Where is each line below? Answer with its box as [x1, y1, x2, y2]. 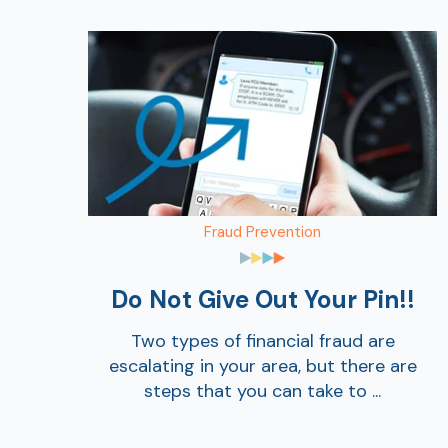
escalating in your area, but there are [108, 353, 417, 378]
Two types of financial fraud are [130, 328, 395, 353]
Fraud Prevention [204, 221, 321, 242]
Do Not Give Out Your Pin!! [110, 284, 415, 316]
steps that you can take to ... [144, 378, 381, 403]
